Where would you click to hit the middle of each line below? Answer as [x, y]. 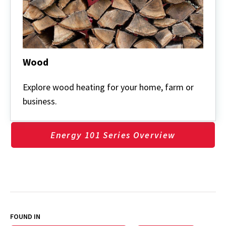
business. [40, 101]
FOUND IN [25, 216]
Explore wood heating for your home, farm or [108, 87]
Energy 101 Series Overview [113, 135]
